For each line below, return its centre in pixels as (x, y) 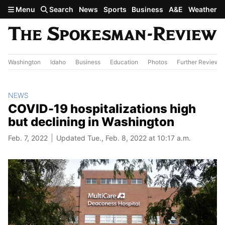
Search (61, 9)
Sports (115, 9)
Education (124, 62)
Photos (157, 62)
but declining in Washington (91, 122)
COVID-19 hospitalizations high (102, 108)
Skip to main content (44, 9)
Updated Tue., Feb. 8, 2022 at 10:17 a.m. (124, 138)
